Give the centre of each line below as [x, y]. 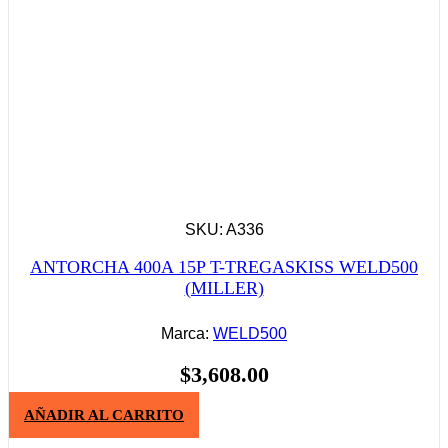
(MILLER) [224, 288]
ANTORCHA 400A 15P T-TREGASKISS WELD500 [224, 267]
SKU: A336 [224, 230]
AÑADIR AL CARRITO [104, 414]
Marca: [187, 334]
